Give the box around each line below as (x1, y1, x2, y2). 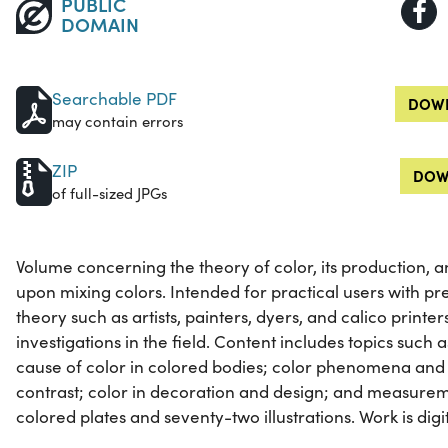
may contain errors (52, 111, 183, 132)
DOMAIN (60, 10, 139, 38)
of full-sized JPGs (52, 183, 167, 204)
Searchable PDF (52, 87, 177, 111)
